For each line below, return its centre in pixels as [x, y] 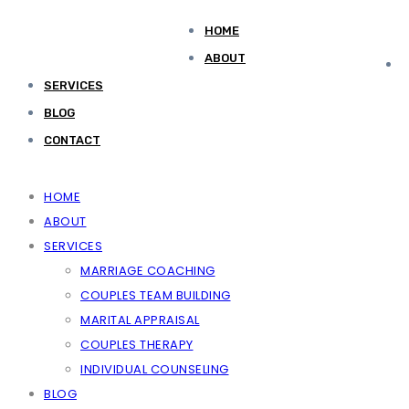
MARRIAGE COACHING [148, 271]
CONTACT [72, 140]
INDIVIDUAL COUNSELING [155, 369]
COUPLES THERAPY [137, 345]
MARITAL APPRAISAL [140, 320]
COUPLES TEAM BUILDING [156, 295]
